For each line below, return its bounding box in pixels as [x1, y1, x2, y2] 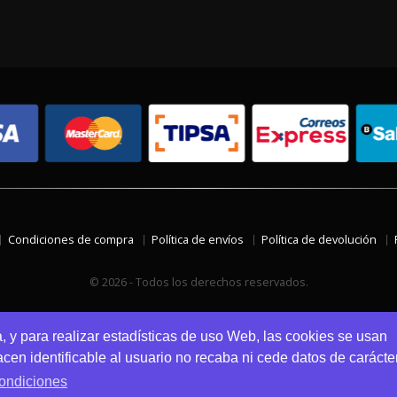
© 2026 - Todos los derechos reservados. [89, 275, 308, 290]
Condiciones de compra [8, 232, 134, 247]
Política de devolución [261, 232, 377, 247]
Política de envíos [152, 232, 244, 247]
